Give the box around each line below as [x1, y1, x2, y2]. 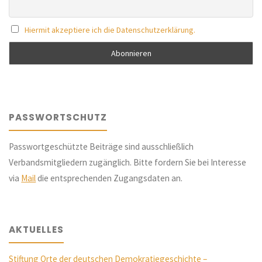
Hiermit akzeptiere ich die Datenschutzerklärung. [24, 25, 195, 36]
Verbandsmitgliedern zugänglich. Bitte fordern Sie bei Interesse [9, 157, 247, 168]
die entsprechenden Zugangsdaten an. [36, 173, 183, 184]
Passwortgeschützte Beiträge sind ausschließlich [9, 141, 194, 153]
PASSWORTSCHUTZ [9, 111, 108, 123]
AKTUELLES [9, 223, 64, 236]
